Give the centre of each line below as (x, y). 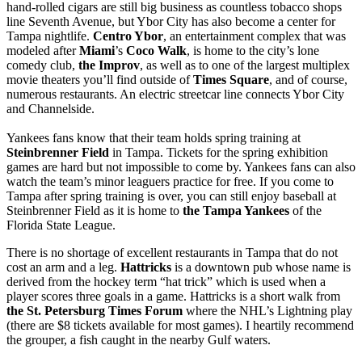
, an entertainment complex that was (255, 36)
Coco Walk (155, 51)
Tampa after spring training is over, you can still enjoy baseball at (171, 196)
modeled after (43, 51)
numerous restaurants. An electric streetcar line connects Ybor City (175, 95)
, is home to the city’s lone (253, 51)
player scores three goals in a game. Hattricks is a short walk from (173, 297)
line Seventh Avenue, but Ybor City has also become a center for (171, 22)
